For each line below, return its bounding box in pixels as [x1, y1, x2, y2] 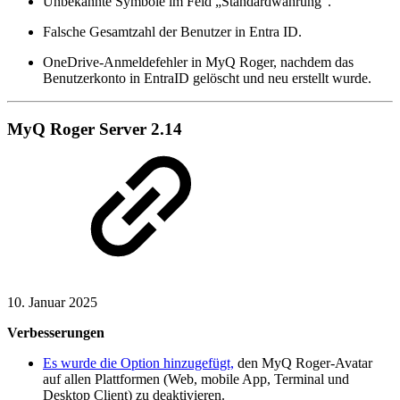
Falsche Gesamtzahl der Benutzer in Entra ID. [43, 24, 302, 40]
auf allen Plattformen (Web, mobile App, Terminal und [43, 371, 349, 387]
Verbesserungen [7, 324, 104, 340]
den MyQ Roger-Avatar [234, 354, 372, 371]
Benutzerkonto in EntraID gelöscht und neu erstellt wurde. [43, 71, 371, 87]
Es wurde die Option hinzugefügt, [43, 354, 234, 371]
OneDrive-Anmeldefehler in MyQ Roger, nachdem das [43, 54, 354, 71]
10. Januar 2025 [7, 294, 97, 310]
